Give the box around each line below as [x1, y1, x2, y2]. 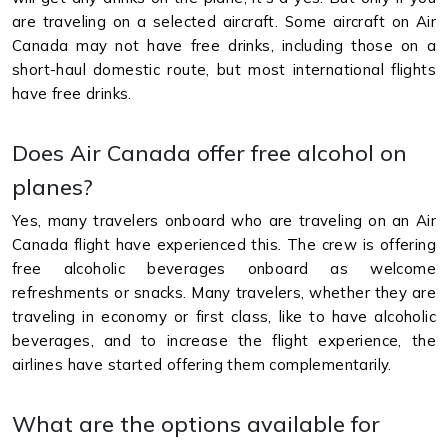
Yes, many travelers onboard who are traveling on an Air [12, 210, 436, 230]
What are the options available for [12, 409, 380, 437]
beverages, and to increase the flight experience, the [12, 330, 436, 350]
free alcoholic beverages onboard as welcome [12, 258, 436, 278]
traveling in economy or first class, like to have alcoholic [12, 306, 436, 326]
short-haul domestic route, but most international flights [12, 59, 436, 79]
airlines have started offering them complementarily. [12, 354, 397, 374]
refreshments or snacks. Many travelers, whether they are [12, 282, 436, 302]
